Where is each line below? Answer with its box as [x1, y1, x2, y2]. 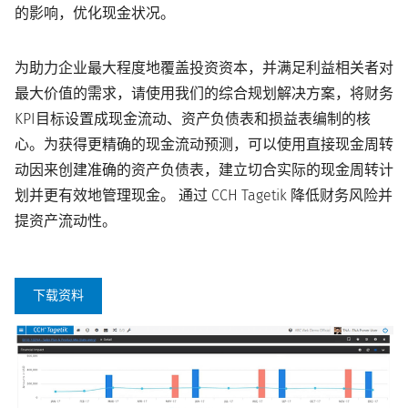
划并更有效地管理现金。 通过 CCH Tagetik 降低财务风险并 [15, 187, 393, 205]
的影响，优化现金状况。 [15, 5, 175, 23]
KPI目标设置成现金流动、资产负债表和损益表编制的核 [15, 110, 371, 128]
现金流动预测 [146, 136, 233, 154]
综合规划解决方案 [219, 85, 335, 103]
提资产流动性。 [15, 212, 117, 230]
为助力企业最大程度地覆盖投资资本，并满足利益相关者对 [15, 59, 393, 77]
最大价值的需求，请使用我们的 [15, 85, 219, 103]
